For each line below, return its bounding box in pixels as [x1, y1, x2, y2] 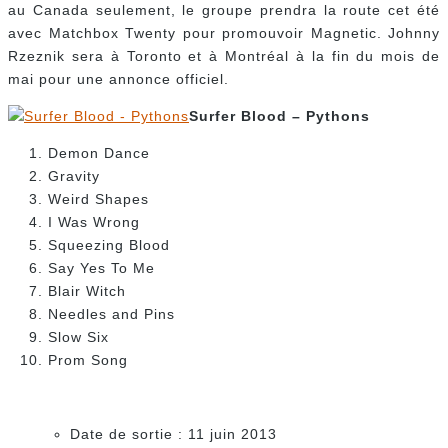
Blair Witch [48, 283, 126, 300]
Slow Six [48, 329, 109, 346]
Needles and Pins [48, 306, 175, 323]
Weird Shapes [48, 191, 149, 208]
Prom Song [48, 352, 128, 369]
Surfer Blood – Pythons [189, 108, 370, 125]
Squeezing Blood [48, 237, 170, 254]
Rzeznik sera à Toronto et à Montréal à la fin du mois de [8, 48, 440, 65]
